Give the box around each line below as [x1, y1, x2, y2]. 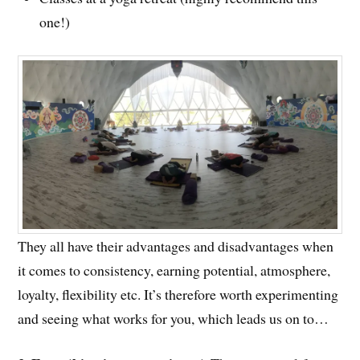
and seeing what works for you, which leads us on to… [18, 308, 329, 328]
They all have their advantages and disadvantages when [18, 235, 334, 256]
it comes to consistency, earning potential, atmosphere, [18, 260, 331, 280]
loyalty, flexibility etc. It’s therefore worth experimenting [18, 284, 339, 304]
